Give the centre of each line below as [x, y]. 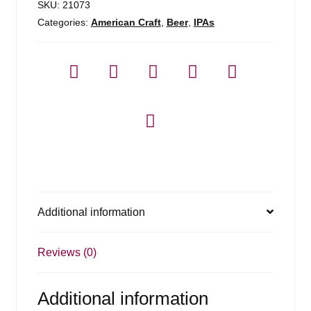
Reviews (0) [67, 252]
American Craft [126, 22]
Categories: [64, 22]
